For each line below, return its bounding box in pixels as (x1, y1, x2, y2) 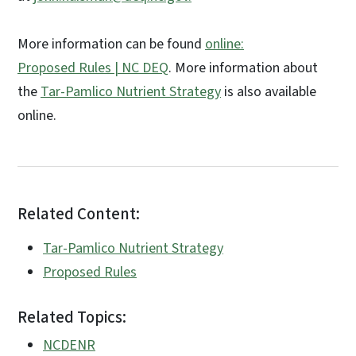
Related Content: (17, 203, 140, 226)
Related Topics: (17, 306, 126, 330)
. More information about (168, 58, 318, 79)
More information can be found (17, 34, 205, 55)
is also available (221, 82, 316, 103)
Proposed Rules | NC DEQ (17, 58, 168, 79)
